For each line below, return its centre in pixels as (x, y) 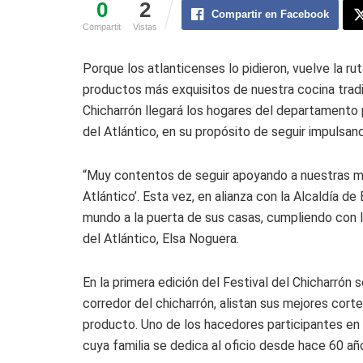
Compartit (102, 26)
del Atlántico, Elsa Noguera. (161, 238)
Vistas (145, 26)
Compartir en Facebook (270, 14)
